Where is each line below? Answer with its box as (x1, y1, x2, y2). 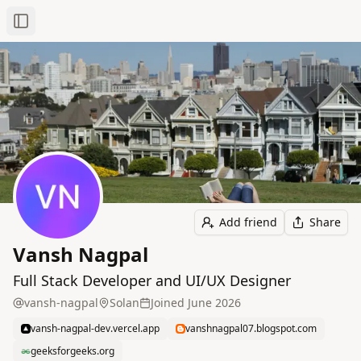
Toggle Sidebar (19, 19, 102, 35)
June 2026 (188, 295, 241, 310)
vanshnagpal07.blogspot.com (185, 322, 317, 335)
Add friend (219, 214, 277, 230)
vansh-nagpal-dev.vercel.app (31, 322, 160, 335)
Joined (151, 295, 185, 310)
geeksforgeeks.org (31, 344, 114, 358)
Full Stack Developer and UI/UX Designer (13, 271, 291, 290)
